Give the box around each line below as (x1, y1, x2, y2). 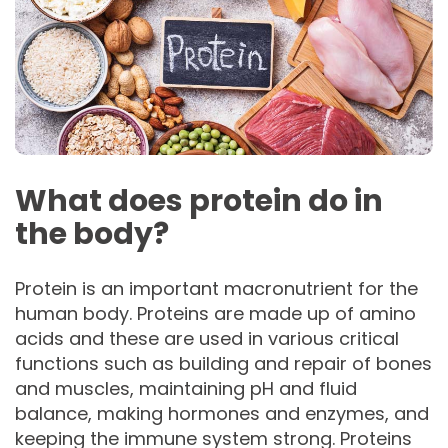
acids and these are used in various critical (15, 325, 399, 351)
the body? (15, 212, 169, 255)
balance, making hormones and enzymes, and (15, 400, 429, 426)
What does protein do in (15, 179, 383, 222)
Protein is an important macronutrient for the (15, 275, 418, 301)
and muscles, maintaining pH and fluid (15, 375, 357, 401)
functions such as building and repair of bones (15, 350, 432, 376)
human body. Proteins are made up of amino (15, 300, 416, 326)
